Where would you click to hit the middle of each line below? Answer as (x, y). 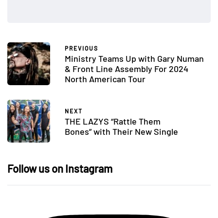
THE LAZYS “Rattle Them (113, 121)
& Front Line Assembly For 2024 (127, 69)
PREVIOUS (82, 48)
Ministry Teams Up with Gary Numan (134, 59)
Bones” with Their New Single (121, 131)
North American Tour (105, 79)
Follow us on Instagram (60, 169)
